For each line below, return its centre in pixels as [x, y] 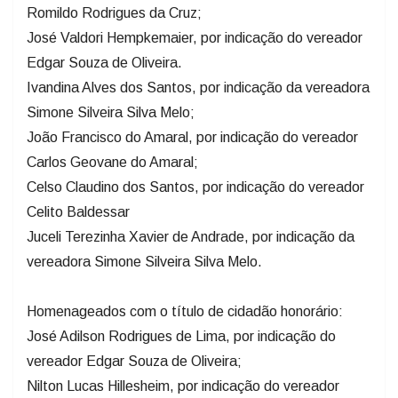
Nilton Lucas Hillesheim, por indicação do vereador [183, 386]
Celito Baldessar [78, 211]
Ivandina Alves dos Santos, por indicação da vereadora [198, 87]
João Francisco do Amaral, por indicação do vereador [192, 137]
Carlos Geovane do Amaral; [112, 162]
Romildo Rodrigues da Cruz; [114, 12]
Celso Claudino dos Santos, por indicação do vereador [195, 187]
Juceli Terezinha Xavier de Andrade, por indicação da [191, 236]
